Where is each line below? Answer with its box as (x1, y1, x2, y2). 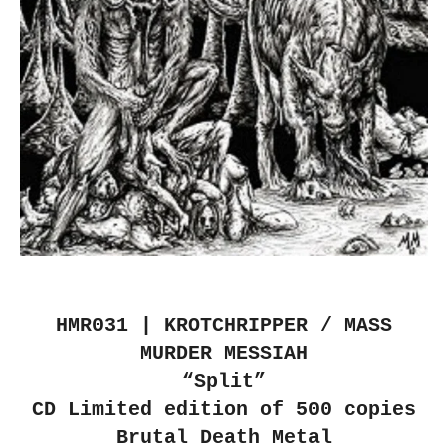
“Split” (182, 369, 266, 393)
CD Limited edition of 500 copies (32, 397, 416, 421)
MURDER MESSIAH (140, 341, 308, 365)
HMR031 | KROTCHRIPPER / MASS (56, 313, 392, 337)
